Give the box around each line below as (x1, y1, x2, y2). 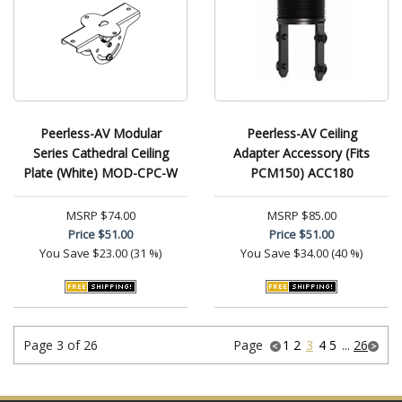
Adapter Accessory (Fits (233, 144, 370, 162)
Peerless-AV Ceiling (246, 125, 357, 142)
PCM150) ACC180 (249, 164, 354, 181)
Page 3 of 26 (23, 336, 98, 354)
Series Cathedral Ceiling (32, 144, 169, 162)
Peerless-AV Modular (39, 125, 162, 142)
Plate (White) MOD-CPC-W (23, 164, 178, 181)
